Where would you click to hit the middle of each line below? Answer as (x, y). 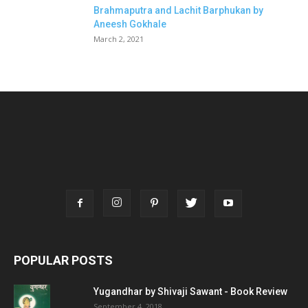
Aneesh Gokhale (130, 24)
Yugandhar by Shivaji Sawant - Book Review (190, 292)
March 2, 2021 (119, 39)
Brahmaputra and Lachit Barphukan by (178, 11)
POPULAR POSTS (63, 261)
